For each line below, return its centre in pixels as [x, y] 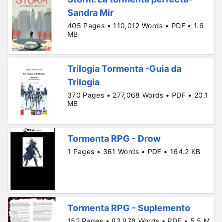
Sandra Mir [90, 13]
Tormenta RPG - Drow [114, 138]
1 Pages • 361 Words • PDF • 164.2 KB [134, 151]
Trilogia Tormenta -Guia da [124, 69]
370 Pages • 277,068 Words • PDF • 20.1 [138, 95]
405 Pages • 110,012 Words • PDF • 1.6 [136, 26]
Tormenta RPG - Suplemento [129, 208]
